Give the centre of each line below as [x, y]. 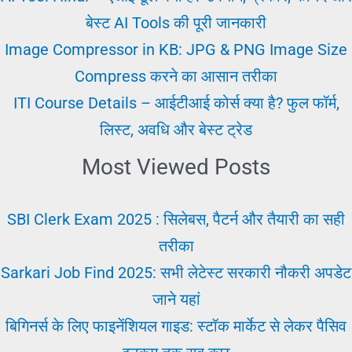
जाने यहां [176, 299]
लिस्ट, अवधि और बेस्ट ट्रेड [176, 129]
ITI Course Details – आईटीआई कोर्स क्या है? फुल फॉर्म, [176, 103]
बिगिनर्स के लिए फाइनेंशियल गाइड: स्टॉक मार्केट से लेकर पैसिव [176, 326]
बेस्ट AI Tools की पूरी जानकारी [176, 22]
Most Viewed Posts [176, 167]
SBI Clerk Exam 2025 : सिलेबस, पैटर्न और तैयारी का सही [176, 219]
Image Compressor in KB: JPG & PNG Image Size [176, 49]
